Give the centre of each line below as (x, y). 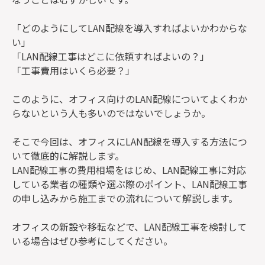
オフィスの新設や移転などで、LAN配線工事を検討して (129, 227)
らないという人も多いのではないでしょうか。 (111, 113)
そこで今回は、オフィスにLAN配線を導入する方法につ (130, 141)
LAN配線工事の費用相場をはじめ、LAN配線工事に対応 (129, 170)
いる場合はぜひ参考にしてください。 (92, 241)
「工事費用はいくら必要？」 (73, 70)
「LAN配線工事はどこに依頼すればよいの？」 (111, 56)
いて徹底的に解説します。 (68, 156)
